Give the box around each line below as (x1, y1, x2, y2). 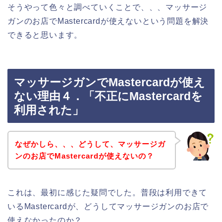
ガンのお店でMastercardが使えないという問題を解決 (7, 16, 209, 25)
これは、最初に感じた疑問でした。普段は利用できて (7, 188, 208, 197)
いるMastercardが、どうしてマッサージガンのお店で (7, 202, 209, 211)
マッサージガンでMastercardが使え (14, 76, 205, 89)
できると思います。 (7, 30, 83, 39)
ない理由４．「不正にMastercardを (14, 90, 203, 103)
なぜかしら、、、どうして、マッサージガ (14, 139, 166, 148)
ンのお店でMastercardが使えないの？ (14, 151, 154, 160)
